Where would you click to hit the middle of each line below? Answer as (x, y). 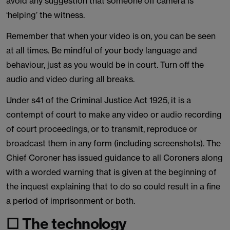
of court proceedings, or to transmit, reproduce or (102, 129)
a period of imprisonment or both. (71, 201)
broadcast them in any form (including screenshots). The (113, 143)
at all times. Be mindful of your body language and (102, 50)
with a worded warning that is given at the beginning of (111, 172)
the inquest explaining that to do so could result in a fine (113, 186)
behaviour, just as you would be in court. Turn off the (105, 65)
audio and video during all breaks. (70, 79)
